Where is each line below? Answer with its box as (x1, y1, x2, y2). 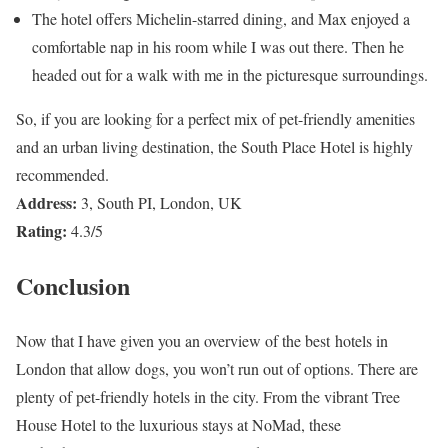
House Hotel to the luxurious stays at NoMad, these (16, 413, 341, 435)
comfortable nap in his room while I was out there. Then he (32, 36, 404, 58)
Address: (16, 191, 81, 215)
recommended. (16, 164, 114, 186)
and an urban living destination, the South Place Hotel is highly (16, 136, 413, 158)
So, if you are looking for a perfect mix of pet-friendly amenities (16, 108, 415, 130)
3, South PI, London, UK (81, 192, 242, 214)
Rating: (16, 219, 71, 243)
